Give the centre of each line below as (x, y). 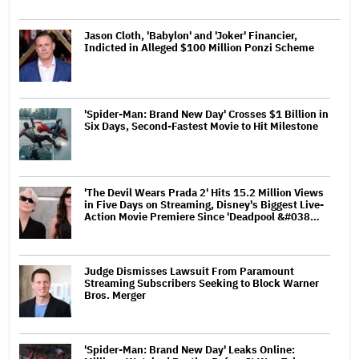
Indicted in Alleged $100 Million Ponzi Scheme (199, 48)
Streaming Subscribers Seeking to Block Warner (202, 284)
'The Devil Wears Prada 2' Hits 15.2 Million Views (204, 193)
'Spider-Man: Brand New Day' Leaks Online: (190, 350)
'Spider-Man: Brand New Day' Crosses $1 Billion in (206, 115)
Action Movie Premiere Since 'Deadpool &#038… (202, 217)
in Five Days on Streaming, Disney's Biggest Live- (204, 205)
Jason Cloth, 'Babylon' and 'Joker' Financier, (191, 36)
